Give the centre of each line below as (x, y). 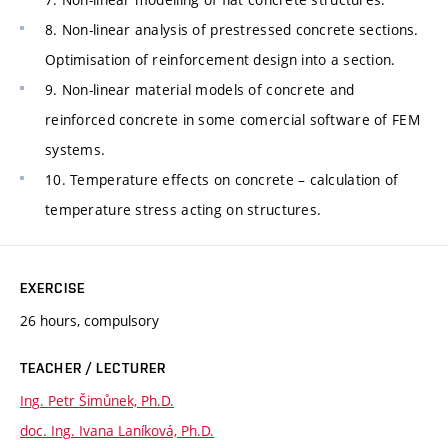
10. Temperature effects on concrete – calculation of (222, 179)
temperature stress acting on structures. (183, 209)
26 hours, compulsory (89, 320)
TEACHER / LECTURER (93, 367)
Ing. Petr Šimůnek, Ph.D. (97, 400)
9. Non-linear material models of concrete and (200, 89)
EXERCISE (52, 287)
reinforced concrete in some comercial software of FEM (232, 119)
